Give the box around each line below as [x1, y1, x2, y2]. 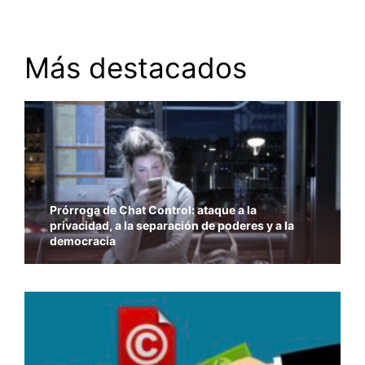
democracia [50, 233, 117, 248]
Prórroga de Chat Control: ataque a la [50, 202, 257, 217]
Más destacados [24, 51, 247, 86]
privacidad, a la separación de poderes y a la [50, 218, 295, 232]
